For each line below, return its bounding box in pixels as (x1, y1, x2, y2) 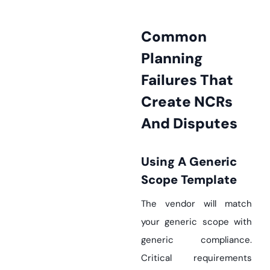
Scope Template (141, 172, 237, 187)
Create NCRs (141, 92, 233, 111)
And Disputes (141, 114, 237, 133)
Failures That (141, 71, 233, 89)
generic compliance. (141, 234, 252, 246)
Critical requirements (141, 252, 252, 264)
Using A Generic (141, 154, 149, 169)
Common (141, 27, 152, 46)
